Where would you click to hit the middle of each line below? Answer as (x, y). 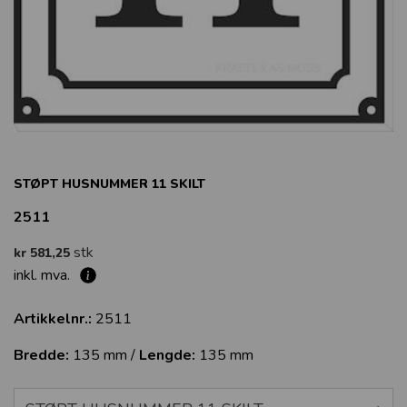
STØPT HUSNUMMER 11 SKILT (109, 184)
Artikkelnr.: (53, 319)
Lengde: (167, 355)
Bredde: (41, 355)
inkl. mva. (44, 275)
